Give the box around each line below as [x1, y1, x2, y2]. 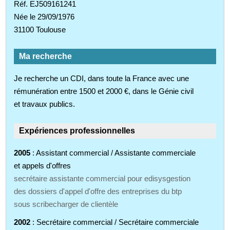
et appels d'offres [14, 161, 71, 170]
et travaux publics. [14, 99, 75, 108]
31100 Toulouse [14, 25, 66, 34]
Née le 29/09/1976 [14, 12, 75, 21]
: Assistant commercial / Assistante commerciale [30, 148, 196, 157]
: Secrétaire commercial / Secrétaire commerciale [30, 217, 199, 226]
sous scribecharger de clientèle [14, 199, 119, 208]
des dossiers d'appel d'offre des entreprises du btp [14, 186, 182, 196]
